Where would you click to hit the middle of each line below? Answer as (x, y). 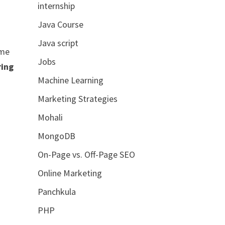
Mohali (50, 117)
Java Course (60, 24)
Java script (58, 43)
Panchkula (57, 191)
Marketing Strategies (77, 98)
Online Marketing (70, 173)
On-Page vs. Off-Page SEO (86, 154)
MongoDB (56, 136)
